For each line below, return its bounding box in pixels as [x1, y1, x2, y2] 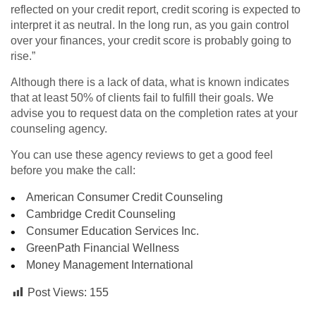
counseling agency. [11, 123, 107, 135]
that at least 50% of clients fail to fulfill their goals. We [11, 92, 274, 104]
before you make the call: [11, 164, 135, 177]
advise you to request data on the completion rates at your [11, 107, 298, 120]
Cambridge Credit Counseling [26, 208, 176, 221]
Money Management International [26, 259, 194, 272]
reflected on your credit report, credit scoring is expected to [11, 4, 300, 16]
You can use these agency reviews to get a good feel [11, 149, 273, 162]
